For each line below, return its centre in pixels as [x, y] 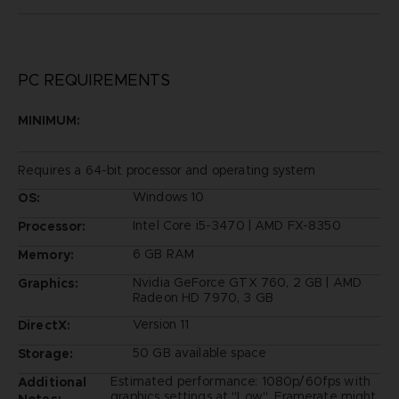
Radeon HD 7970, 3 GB [203, 297]
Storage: [45, 353]
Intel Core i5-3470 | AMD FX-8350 [236, 225]
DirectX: [44, 325]
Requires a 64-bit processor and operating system [167, 170]
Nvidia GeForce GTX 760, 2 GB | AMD [247, 282]
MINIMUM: [49, 120]
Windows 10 [168, 196]
